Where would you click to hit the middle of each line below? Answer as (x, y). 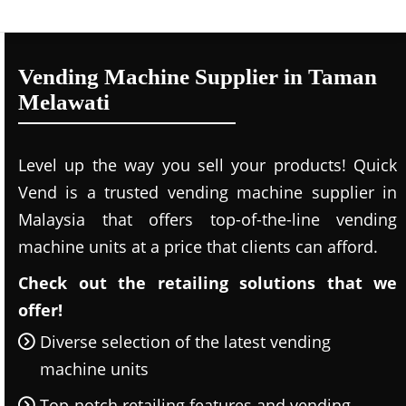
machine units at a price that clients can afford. (198, 246)
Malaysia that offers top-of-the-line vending (208, 219)
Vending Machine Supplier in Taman (198, 77)
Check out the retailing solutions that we (208, 283)
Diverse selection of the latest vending (185, 342)
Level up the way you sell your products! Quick (208, 165)
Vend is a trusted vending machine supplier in (208, 192)
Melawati (64, 102)
